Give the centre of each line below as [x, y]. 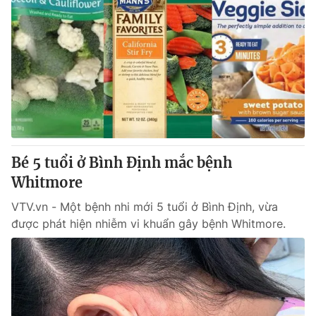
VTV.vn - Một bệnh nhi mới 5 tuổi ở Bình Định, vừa [145, 207]
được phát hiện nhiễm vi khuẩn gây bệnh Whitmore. [148, 224]
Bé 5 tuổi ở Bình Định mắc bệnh [122, 163]
